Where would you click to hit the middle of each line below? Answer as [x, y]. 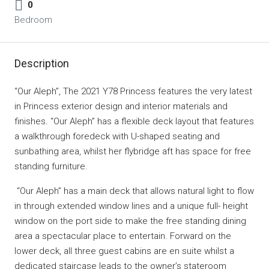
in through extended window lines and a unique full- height [131, 206]
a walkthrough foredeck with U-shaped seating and [117, 136]
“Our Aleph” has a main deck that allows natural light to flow [134, 191]
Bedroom [33, 20]
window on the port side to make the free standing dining [130, 221]
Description [42, 63]
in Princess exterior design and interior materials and [121, 106]
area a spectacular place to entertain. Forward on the [123, 236]
